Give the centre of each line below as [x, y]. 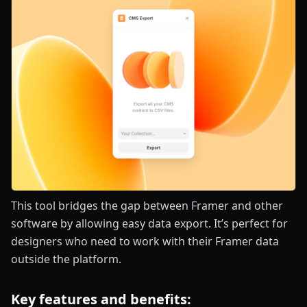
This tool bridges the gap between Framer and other [147, 205]
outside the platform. [66, 259]
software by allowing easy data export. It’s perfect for [149, 223]
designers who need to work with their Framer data [145, 241]
